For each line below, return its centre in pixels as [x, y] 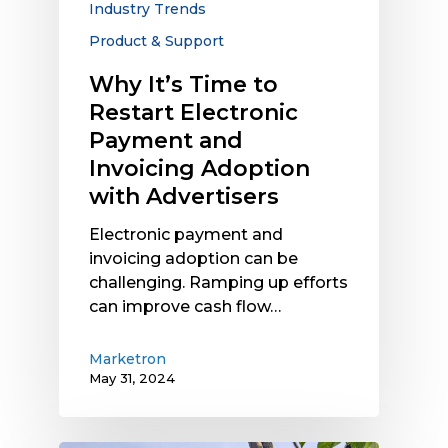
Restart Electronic [193, 113]
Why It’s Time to [183, 85]
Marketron [127, 359]
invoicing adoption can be [193, 259]
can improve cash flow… [185, 307]
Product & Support [156, 41]
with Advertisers [184, 197]
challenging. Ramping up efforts [218, 283]
